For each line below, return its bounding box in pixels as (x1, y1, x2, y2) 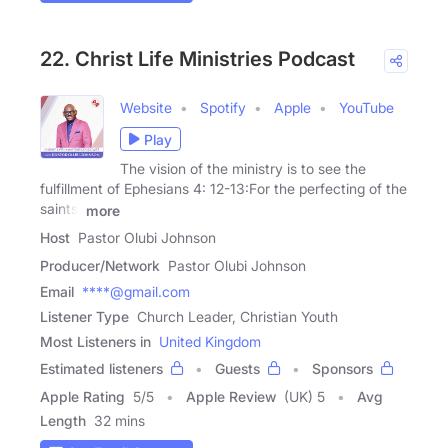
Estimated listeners (40, 360, 163, 378)
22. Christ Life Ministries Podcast (40, 47, 355, 72)
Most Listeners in (40, 333, 151, 351)
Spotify (200, 99, 246, 117)
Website (120, 99, 172, 117)
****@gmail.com (82, 283, 190, 301)
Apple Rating (40, 388, 125, 406)
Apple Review (186, 388, 276, 406)
